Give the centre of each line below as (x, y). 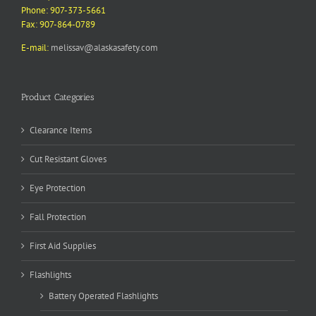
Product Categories (57, 97)
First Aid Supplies (63, 246)
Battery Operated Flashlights (103, 296)
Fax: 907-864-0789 (58, 25)
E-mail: (36, 48)
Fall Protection (58, 217)
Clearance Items (61, 130)
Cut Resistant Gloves (68, 159)
